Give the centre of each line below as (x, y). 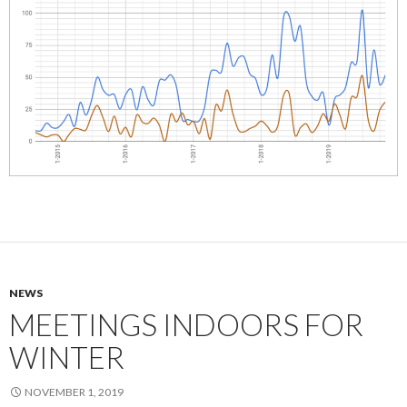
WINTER (67, 357)
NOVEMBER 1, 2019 (74, 392)
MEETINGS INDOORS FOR (186, 325)
